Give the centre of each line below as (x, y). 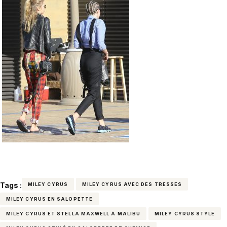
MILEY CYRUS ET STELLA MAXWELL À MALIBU (73, 213)
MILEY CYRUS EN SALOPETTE (49, 199)
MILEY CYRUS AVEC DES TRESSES (132, 184)
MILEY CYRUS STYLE (185, 213)
